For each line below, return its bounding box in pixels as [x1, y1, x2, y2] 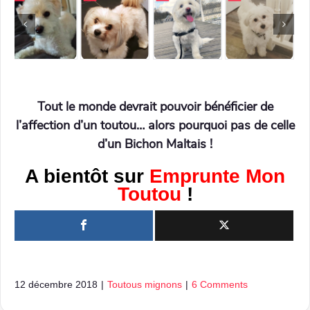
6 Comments [192, 278, 248, 290]
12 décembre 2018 [15, 278, 98, 290]
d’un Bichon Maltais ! [98, 135, 212, 152]
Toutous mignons [107, 278, 182, 290]
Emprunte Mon [149, 165, 285, 187]
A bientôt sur [25, 165, 149, 187]
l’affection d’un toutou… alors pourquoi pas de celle [15, 116, 295, 134]
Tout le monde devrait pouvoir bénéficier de [37, 98, 273, 115]
